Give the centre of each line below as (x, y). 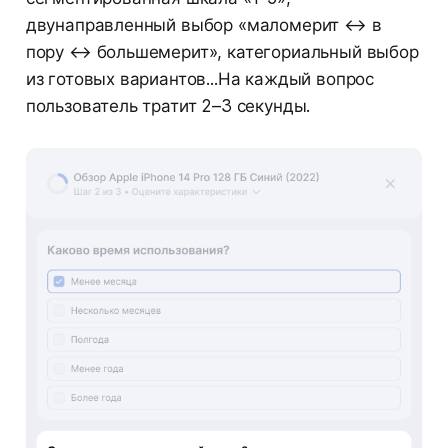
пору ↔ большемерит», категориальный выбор (222, 51)
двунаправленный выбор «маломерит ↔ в (203, 24)
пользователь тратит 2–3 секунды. (168, 105)
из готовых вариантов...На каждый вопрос (200, 78)
